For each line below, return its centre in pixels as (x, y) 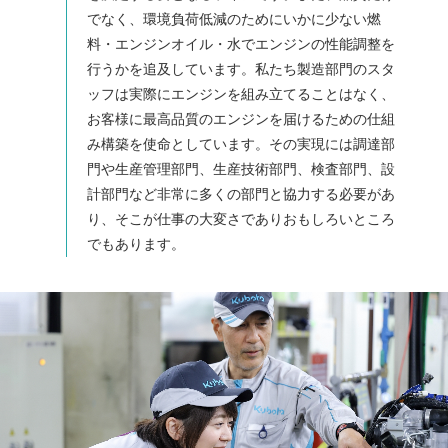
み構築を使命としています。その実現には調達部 (241, 144)
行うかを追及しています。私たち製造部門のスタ (241, 69)
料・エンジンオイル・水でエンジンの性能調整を (241, 44)
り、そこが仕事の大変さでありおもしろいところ (241, 219)
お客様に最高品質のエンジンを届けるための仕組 (241, 119)
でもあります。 (136, 244)
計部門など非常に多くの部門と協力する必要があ (241, 194)
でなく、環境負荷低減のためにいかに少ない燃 (234, 19)
